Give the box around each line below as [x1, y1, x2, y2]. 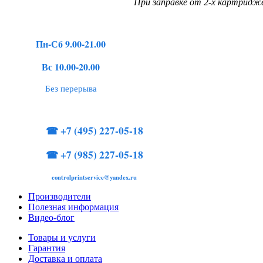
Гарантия [28, 242, 65, 253]
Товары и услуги [28, 232, 96, 242]
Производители [28, 191, 91, 201]
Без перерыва [45, 82, 97, 94]
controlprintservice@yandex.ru [52, 172, 137, 182]
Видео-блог [28, 212, 75, 222]
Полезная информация [28, 201, 119, 212]
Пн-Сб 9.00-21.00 [36, 36, 106, 50]
